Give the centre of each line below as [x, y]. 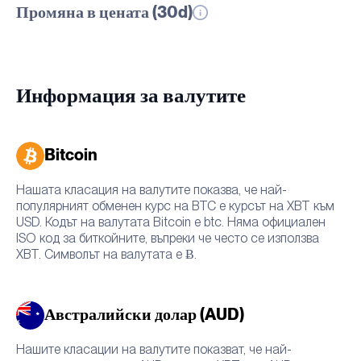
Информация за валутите [131, 96]
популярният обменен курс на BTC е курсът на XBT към [175, 205]
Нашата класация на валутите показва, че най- [151, 189]
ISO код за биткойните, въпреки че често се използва [168, 238]
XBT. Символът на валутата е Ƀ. [106, 254]
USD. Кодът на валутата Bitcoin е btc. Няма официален [171, 222]
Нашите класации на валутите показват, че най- [154, 349]
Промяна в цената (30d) [104, 12]
